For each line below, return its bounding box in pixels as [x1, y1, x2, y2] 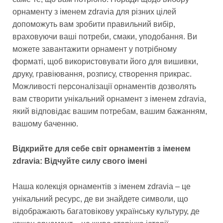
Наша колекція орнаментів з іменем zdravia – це [12, 182, 191, 191]
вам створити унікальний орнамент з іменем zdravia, [12, 94, 206, 103]
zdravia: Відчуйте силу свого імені [12, 157, 147, 166]
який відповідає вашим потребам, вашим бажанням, [12, 107, 207, 115]
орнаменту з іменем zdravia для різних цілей [12, 7, 176, 16]
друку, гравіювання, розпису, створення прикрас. [12, 69, 192, 78]
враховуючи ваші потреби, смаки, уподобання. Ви [12, 32, 197, 41]
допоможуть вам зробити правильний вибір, [12, 19, 175, 28]
